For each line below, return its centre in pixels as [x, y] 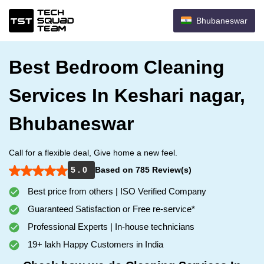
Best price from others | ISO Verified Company [116, 191]
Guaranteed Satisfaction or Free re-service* [110, 209]
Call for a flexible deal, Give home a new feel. [93, 153]
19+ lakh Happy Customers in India [94, 244]
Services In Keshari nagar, [127, 95]
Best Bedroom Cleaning [117, 67]
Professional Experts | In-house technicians [110, 227]
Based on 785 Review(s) [143, 170]
